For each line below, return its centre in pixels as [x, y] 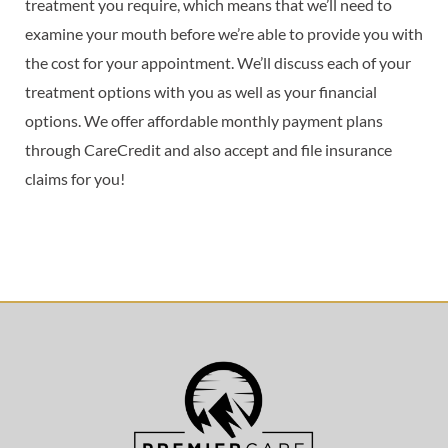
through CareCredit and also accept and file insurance [208, 149]
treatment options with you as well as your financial [201, 91]
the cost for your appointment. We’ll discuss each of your [218, 62]
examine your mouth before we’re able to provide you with [224, 33]
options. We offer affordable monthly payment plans [204, 120]
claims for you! [75, 178]
